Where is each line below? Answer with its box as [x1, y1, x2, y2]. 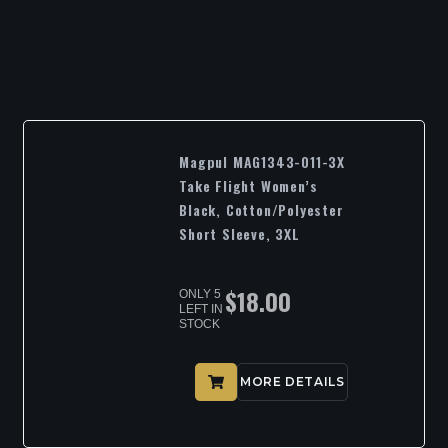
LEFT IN [179, 302, 224, 317]
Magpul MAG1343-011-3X [179, 151, 345, 173]
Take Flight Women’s [179, 175, 318, 197]
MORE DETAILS [240, 373, 345, 389]
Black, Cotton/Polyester [179, 199, 344, 221]
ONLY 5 [179, 287, 222, 302]
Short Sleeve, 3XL [179, 223, 300, 245]
